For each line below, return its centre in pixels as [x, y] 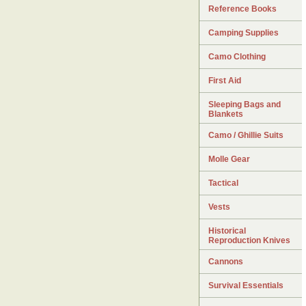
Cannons [226, 261]
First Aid [225, 80]
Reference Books [242, 9]
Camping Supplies [244, 32]
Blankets [226, 114]
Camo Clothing [237, 56]
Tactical [223, 183]
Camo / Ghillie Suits [246, 135]
